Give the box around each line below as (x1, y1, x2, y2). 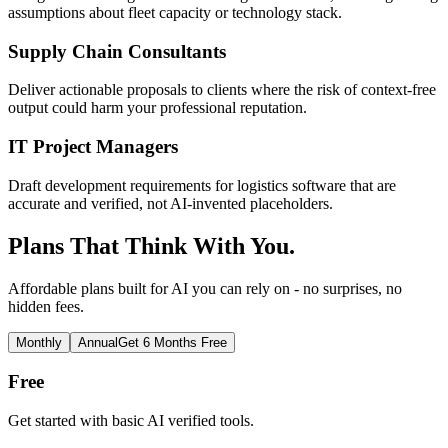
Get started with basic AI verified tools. (8, 412, 254, 429)
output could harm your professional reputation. (8, 99, 307, 117)
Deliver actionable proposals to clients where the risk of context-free (8, 81, 436, 99)
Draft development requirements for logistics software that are (8, 176, 396, 194)
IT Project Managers (8, 136, 178, 158)
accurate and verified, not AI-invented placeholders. (8, 194, 333, 212)
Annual (78, 334, 118, 350)
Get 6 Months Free (118, 334, 227, 350)
